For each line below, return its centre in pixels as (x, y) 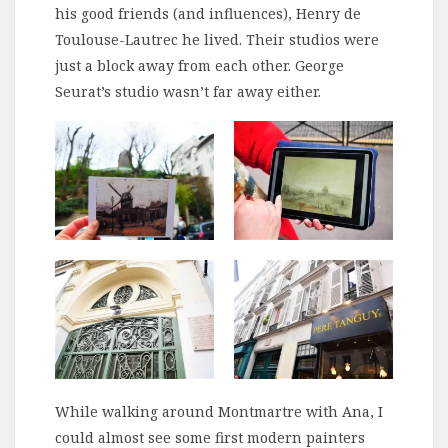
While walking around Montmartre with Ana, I (219, 412)
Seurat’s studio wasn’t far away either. (188, 91)
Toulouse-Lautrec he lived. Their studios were (217, 39)
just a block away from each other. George (199, 65)
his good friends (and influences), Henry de (208, 13)
